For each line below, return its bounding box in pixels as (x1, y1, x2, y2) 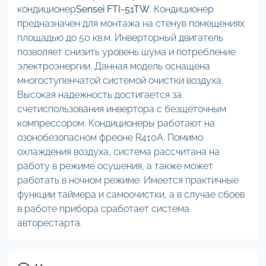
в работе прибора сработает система (17, 203, 189, 214)
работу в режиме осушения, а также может (17, 160, 213, 172)
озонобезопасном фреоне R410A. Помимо (17, 132, 203, 143)
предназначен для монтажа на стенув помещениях (17, 18, 245, 29)
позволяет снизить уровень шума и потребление (17, 46, 236, 58)
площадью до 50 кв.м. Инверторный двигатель (17, 32, 223, 43)
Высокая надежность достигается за (17, 89, 182, 100)
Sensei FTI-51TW (76, 4, 150, 15)
